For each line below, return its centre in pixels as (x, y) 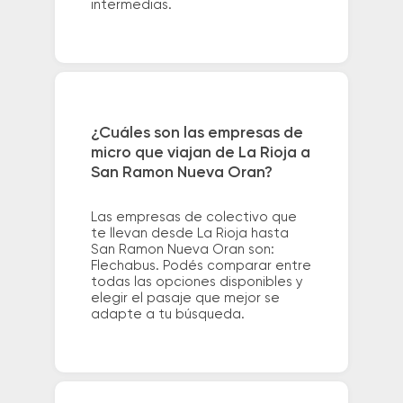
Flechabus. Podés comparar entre (201, 266)
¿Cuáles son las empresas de (197, 134)
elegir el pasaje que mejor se (185, 299)
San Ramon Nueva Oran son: (182, 250)
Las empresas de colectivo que (193, 218)
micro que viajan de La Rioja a (200, 153)
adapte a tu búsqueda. (167, 315)
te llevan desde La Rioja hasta (189, 234)
